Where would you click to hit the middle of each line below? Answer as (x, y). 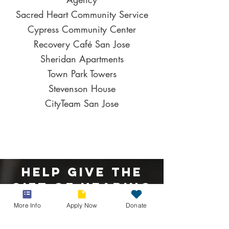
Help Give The (82, 172)
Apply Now (82, 205)
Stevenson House (82, 88)
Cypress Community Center (82, 29)
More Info (27, 205)
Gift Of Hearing (82, 187)
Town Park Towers (82, 74)
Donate (136, 205)
